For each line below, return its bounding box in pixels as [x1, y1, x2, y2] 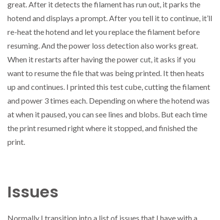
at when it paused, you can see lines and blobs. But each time [7, 110, 207, 119]
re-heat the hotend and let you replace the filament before [7, 27, 200, 37]
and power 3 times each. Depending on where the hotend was [7, 96, 210, 106]
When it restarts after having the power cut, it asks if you [7, 55, 195, 64]
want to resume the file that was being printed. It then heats [7, 68, 204, 78]
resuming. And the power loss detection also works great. [7, 41, 198, 51]
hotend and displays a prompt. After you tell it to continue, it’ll [7, 13, 212, 23]
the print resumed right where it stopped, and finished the [7, 123, 197, 133]
